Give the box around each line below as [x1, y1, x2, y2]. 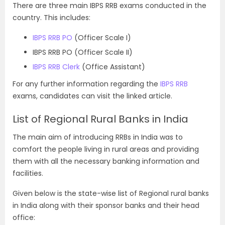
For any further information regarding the [13, 79, 160, 89]
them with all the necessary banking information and [13, 156, 199, 166]
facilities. [13, 168, 43, 178]
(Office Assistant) [80, 62, 145, 72]
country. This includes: [13, 13, 90, 23]
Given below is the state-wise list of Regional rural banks [13, 188, 209, 198]
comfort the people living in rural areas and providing [13, 144, 199, 154]
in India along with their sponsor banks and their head [13, 200, 199, 210]
